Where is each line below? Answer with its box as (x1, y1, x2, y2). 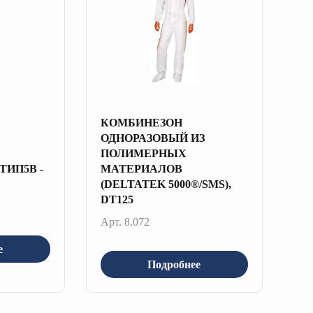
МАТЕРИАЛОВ (100, 163, 182, 175)
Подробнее (147, 258, 201, 270)
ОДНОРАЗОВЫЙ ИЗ (100, 132, 205, 144)
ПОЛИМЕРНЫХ (100, 147, 187, 159)
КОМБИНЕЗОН (100, 117, 182, 129)
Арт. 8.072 (100, 216, 150, 228)
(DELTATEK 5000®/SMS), (100, 178, 231, 190)
